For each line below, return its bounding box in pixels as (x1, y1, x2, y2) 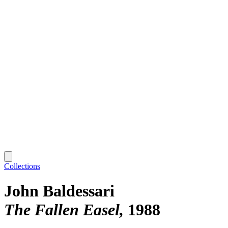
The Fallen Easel (4, 201, 120, 219)
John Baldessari (4, 182, 115, 201)
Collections (4, 161, 40, 170)
